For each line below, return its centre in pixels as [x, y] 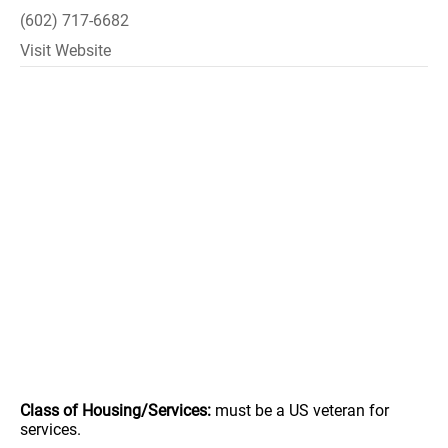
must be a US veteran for [300, 410]
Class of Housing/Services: [115, 410]
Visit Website [65, 50]
